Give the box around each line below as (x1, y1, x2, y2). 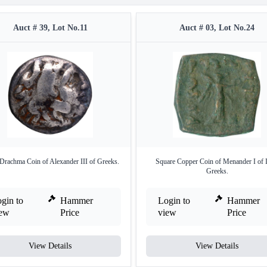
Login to (158, 195, 190, 206)
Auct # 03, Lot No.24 (179, 23, 254, 32)
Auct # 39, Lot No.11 (13, 23, 88, 32)
